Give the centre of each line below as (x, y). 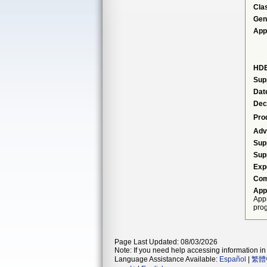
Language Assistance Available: (167, 259)
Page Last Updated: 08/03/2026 (166, 242)
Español (233, 259)
